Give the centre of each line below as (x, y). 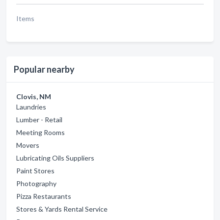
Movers (28, 145)
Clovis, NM (34, 97)
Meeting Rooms (41, 133)
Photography (36, 184)
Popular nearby (44, 69)
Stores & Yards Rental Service (62, 209)
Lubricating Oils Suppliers (55, 158)
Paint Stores (35, 171)
